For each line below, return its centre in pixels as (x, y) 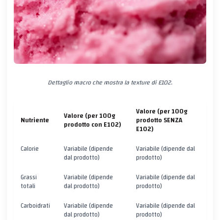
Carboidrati (35, 206)
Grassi (29, 178)
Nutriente (35, 121)
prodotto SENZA (159, 121)
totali (28, 187)
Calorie (30, 149)
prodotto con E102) (92, 125)
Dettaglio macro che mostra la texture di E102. (110, 83)
